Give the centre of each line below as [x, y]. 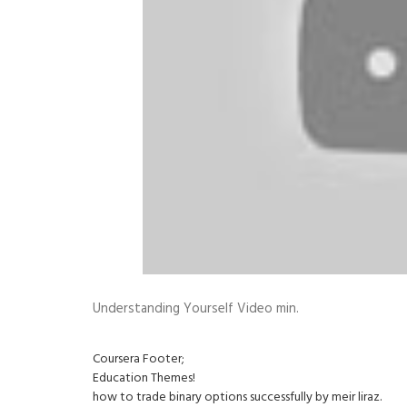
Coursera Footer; [139, 359]
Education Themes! [144, 378]
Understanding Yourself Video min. [196, 309]
